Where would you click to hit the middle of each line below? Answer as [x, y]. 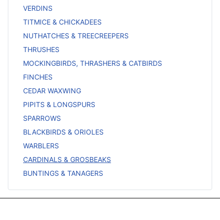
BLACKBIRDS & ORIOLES [63, 132]
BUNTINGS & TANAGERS [63, 173]
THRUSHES [41, 49]
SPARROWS [42, 118]
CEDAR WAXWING [52, 90]
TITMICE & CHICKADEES [62, 22]
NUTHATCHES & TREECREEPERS [76, 35]
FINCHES [38, 77]
